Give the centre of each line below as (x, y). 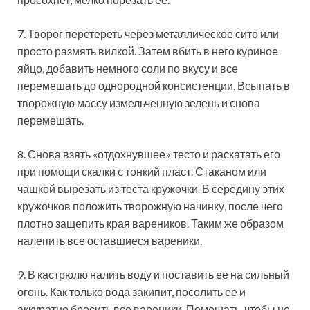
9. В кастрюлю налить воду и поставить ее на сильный (153, 274)
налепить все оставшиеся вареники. (110, 240)
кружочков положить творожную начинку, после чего (150, 206)
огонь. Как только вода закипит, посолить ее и (131, 291)
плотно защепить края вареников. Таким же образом (151, 223)
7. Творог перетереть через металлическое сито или (148, 33)
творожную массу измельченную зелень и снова (139, 102)
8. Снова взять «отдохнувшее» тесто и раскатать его (149, 154)
